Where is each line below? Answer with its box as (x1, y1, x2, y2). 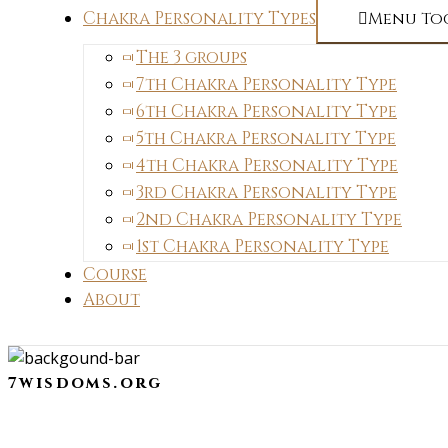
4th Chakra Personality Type (136, 154, 398, 177)
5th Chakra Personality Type (136, 127, 396, 150)
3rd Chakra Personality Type (136, 181, 397, 204)
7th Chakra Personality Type (136, 73, 397, 96)
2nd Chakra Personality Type (136, 208, 402, 231)
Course (83, 263, 147, 286)
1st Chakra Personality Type (136, 235, 389, 258)
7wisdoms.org (8, 372, 163, 394)
